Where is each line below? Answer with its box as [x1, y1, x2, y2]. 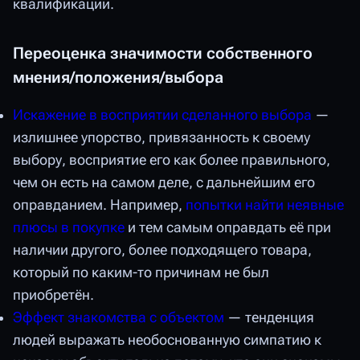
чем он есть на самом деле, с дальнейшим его [13, 174, 315, 190]
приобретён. [13, 286, 94, 303]
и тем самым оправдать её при [125, 219, 331, 235]
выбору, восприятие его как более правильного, [13, 151, 330, 168]
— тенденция [224, 309, 314, 325]
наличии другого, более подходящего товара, [13, 241, 312, 258]
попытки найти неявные [186, 196, 344, 213]
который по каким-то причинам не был [13, 264, 269, 280]
